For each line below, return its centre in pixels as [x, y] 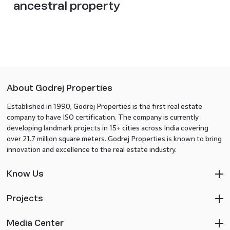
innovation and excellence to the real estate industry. [91, 149]
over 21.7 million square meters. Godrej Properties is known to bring [114, 139]
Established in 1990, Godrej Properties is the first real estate [104, 106]
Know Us [25, 174]
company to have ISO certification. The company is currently [102, 117]
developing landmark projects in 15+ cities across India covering [107, 128]
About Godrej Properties [59, 88]
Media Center [35, 223]
